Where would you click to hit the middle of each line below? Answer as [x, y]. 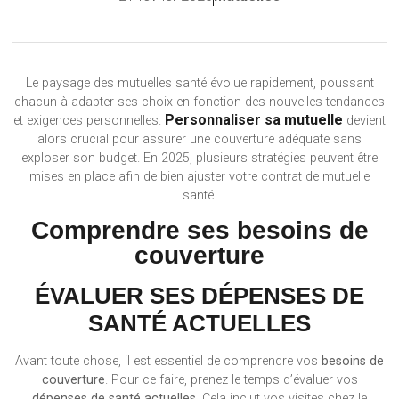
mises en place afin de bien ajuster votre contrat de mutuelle [199, 177]
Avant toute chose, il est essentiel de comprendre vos [168, 361]
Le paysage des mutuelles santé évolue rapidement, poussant [199, 84]
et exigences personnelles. [89, 121]
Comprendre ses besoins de [199, 230]
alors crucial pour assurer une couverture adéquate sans [199, 140]
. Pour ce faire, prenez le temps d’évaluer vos [231, 379]
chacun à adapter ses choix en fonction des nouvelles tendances [199, 102]
